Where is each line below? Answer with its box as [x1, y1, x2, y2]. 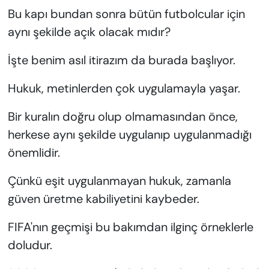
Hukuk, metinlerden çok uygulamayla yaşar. [7, 80, 240, 96]
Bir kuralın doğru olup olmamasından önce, [7, 108, 238, 124]
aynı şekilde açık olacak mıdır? [7, 23, 171, 40]
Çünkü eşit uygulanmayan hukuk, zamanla [7, 172, 231, 189]
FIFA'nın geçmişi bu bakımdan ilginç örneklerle [7, 219, 253, 235]
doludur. [7, 237, 52, 253]
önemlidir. [7, 144, 60, 160]
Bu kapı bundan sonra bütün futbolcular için [7, 5, 245, 22]
